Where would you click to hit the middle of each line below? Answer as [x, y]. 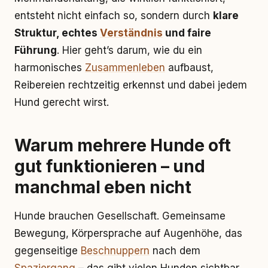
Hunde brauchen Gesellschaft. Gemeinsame [120, 216]
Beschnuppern [115, 251]
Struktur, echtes [57, 33]
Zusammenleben [125, 68]
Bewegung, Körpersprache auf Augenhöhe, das [128, 233]
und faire [187, 33]
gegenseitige [48, 251]
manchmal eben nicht [103, 187]
